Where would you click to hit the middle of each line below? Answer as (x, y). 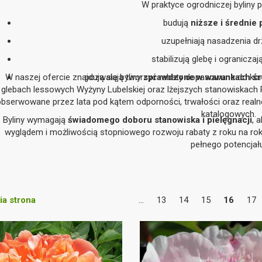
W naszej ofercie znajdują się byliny (74, 77)
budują (177, 23)
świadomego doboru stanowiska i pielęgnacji (160, 120)
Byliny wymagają (35, 120)
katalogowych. (228, 114)
